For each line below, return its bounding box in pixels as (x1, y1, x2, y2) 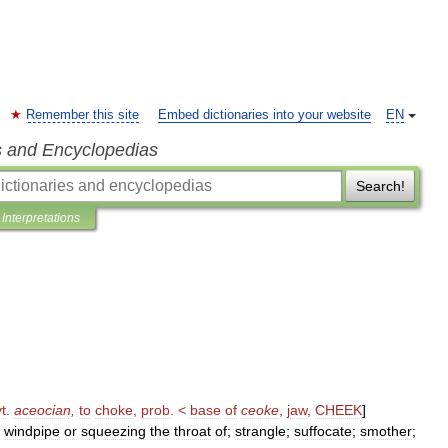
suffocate (294, 423, 352, 439)
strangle (235, 423, 286, 439)
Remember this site (26, 108, 139, 122)
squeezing (81, 423, 146, 439)
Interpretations (2, 211, 80, 225)
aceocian (14, 402, 71, 418)
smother (360, 423, 412, 439)
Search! (355, 178, 405, 194)
